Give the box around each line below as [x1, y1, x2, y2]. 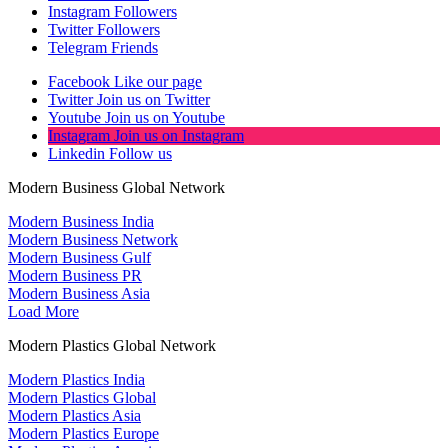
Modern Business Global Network [8, 179, 225, 197]
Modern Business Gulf [8, 249, 151, 267]
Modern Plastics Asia [8, 407, 141, 425]
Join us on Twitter [97, 91, 210, 109]
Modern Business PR [8, 267, 142, 285]
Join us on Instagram [114, 127, 244, 145]
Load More [8, 303, 79, 321]
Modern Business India [8, 213, 154, 231]
